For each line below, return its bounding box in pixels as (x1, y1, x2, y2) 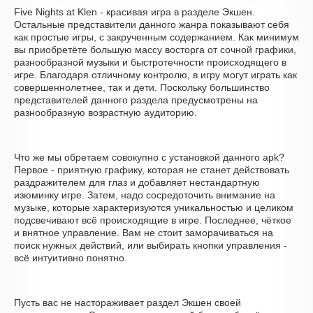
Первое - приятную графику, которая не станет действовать (14, 164, 289, 175)
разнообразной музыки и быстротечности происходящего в (14, 57, 286, 68)
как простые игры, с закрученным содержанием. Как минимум (14, 31, 299, 43)
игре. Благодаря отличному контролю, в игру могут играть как (14, 69, 297, 80)
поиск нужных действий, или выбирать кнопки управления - (14, 240, 287, 251)
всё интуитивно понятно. (14, 252, 127, 263)
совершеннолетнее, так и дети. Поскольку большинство (14, 82, 270, 93)
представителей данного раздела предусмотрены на (14, 94, 258, 105)
